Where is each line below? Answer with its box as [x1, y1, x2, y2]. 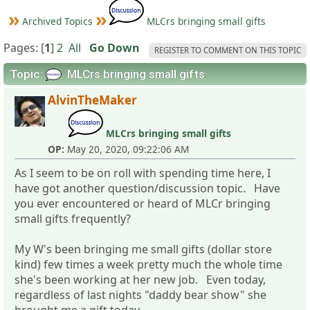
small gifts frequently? [15, 210, 131, 226]
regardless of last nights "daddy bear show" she [15, 286, 266, 302]
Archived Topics [22, 14, 93, 28]
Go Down [89, 39, 140, 55]
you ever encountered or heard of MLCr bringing [15, 195, 271, 211]
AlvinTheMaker [48, 91, 137, 108]
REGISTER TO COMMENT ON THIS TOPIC [154, 44, 301, 55]
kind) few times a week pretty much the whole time [15, 256, 282, 272]
